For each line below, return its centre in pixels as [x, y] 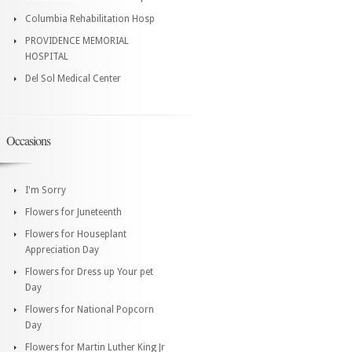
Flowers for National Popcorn [90, 309]
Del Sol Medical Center [73, 78]
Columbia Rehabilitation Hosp [90, 18]
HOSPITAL [47, 56]
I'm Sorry [46, 190]
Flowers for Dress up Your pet [89, 271]
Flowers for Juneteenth [73, 212]
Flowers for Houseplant [76, 234]
